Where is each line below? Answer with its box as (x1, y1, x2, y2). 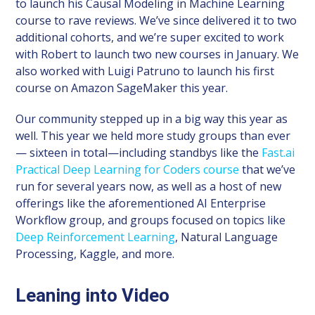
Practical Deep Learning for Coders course (15, 161, 240, 177)
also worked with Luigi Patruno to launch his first (15, 63, 275, 79)
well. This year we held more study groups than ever (15, 127, 291, 143)
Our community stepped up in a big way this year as (15, 110, 288, 127)
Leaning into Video (15, 284, 170, 306)
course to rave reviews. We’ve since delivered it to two (15, 12, 297, 28)
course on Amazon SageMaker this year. (15, 79, 229, 96)
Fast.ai (262, 144, 295, 160)
